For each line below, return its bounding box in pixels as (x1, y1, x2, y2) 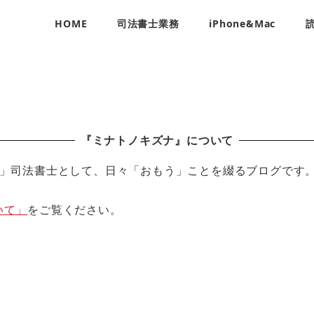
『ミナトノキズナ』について (80, 132, 234, 149)
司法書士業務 (116, 17, 179, 31)
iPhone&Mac (209, 17, 276, 31)
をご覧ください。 (27, 201, 122, 217)
